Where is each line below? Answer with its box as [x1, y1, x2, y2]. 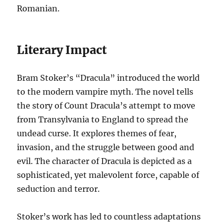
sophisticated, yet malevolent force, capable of [17, 169, 200, 180]
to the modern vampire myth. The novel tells [17, 86, 194, 97]
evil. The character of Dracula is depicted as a [17, 156, 192, 166]
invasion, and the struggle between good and [17, 142, 195, 152]
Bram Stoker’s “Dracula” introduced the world [17, 72, 200, 83]
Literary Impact [17, 42, 107, 57]
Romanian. [17, 3, 60, 13]
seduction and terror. [17, 183, 100, 194]
